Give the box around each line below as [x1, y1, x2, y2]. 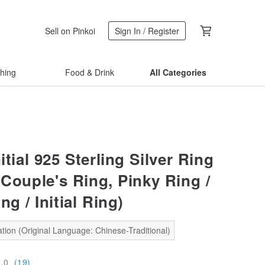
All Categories [150, 66, 206, 78]
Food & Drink [64, 66, 114, 78]
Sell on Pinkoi [45, 24, 95, 37]
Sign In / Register [115, 25, 179, 37]
